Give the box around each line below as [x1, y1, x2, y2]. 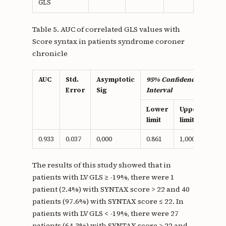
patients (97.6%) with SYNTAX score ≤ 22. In [32, 196, 184, 207]
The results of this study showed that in [32, 160, 171, 171]
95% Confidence [146, 75, 198, 84]
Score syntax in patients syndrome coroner [32, 36, 185, 47]
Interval [146, 86, 173, 95]
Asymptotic [96, 75, 135, 84]
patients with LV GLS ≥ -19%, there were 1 [32, 172, 175, 183]
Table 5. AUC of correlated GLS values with [32, 24, 180, 35]
